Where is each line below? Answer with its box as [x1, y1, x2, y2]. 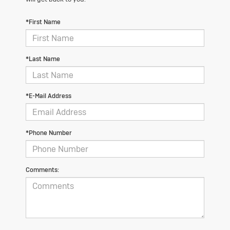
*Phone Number [26, 129, 72, 138]
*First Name [26, 18, 61, 27]
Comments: [26, 166, 59, 175]
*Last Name [26, 55, 60, 64]
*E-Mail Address [26, 92, 71, 101]
